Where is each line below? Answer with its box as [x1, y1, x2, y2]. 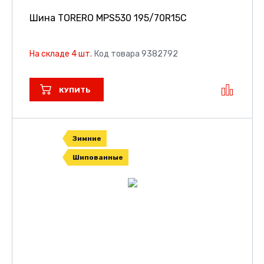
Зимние [72, 134, 101, 143]
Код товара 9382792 [94, 49, 178, 60]
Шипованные [72, 153, 123, 162]
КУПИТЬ [59, 86, 91, 95]
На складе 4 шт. [29, 49, 92, 60]
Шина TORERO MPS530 [29, 12, 134, 24]
